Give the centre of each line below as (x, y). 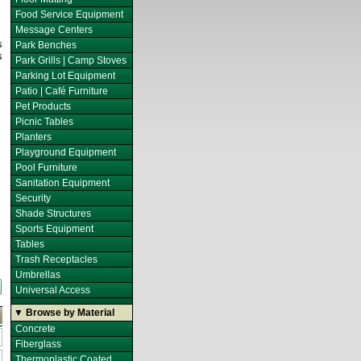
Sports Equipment (55, 229)
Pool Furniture (47, 168)
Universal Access (53, 290)
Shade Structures (54, 214)
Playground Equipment (66, 152)
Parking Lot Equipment (66, 76)
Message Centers (54, 30)
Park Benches (46, 45)
